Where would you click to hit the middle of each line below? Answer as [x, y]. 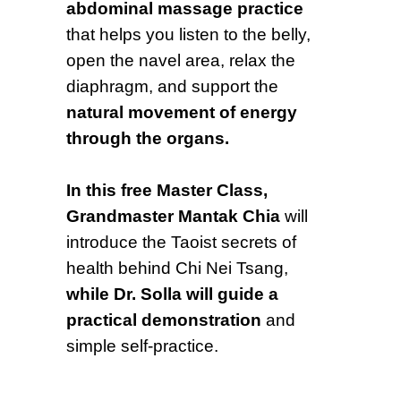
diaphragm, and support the [172, 86]
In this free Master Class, [167, 190]
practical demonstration [166, 320]
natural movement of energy [182, 112]
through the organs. [148, 138]
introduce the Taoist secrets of [181, 242]
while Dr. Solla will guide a [172, 294]
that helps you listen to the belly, [188, 34]
